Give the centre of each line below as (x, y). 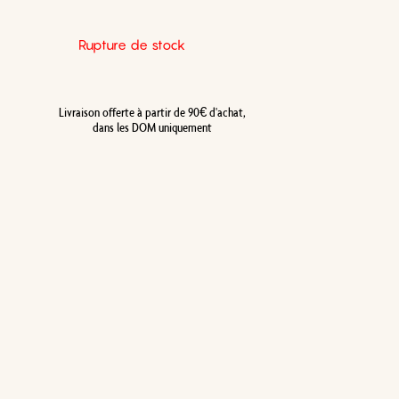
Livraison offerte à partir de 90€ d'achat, (153, 113)
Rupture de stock (132, 44)
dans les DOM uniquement (153, 128)
